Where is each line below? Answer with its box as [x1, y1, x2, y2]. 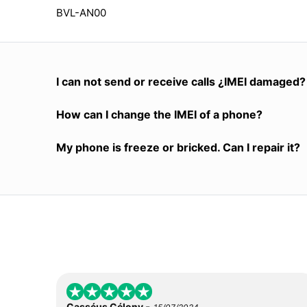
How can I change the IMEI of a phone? [56, 107, 262, 121]
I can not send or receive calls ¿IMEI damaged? [56, 74, 306, 88]
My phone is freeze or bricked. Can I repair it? [56, 140, 300, 154]
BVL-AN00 [56, 5, 106, 19]
